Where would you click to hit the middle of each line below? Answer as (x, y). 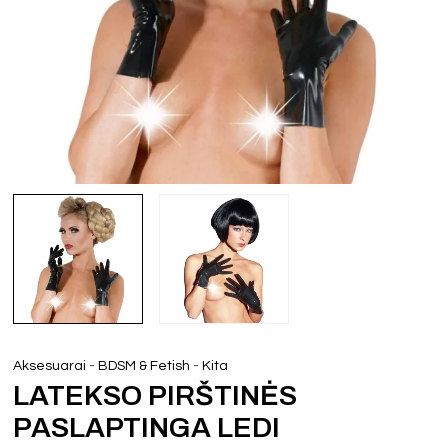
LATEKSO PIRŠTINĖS (155, 395)
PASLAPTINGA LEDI (147, 427)
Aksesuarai (50, 365)
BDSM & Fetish (144, 365)
